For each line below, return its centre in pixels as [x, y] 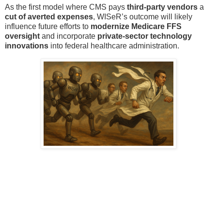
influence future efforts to [48, 27]
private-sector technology [145, 36]
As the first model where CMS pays [66, 7]
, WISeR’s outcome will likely [143, 17]
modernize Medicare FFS [136, 27]
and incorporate [69, 36]
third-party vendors [162, 7]
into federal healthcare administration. [114, 46]
